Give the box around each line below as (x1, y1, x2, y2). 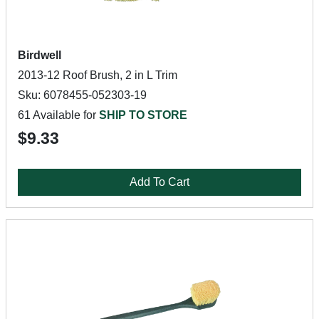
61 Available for (18, 109, 99, 121)
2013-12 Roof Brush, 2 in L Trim (18, 69, 177, 81)
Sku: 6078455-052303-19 (18, 89, 147, 101)
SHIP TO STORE (99, 109, 187, 121)
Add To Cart (130, 176, 189, 188)
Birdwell (18, 49, 61, 61)
